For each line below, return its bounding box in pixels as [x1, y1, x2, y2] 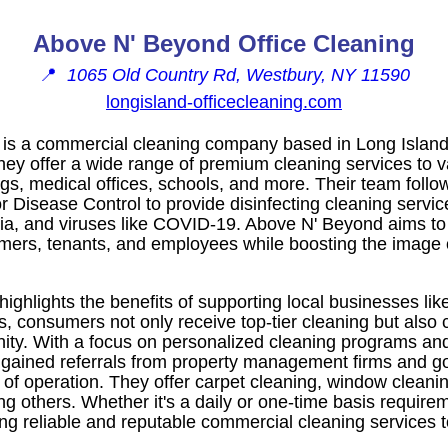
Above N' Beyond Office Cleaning [33, 29, 415, 57]
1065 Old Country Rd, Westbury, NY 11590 [66, 64, 410, 85]
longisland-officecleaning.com [106, 91, 342, 112]
